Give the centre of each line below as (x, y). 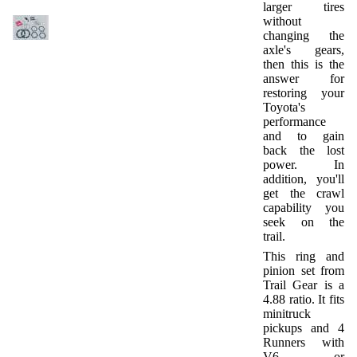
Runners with (304, 342)
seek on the (304, 222)
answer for (304, 78)
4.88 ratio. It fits (304, 299)
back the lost (304, 150)
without (282, 21)
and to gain (304, 136)
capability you (304, 208)
